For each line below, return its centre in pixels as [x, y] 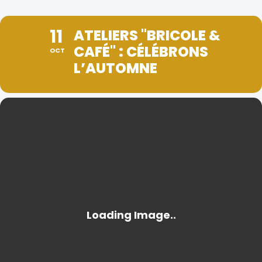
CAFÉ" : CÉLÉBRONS [141, 52]
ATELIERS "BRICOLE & [147, 35]
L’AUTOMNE [116, 68]
